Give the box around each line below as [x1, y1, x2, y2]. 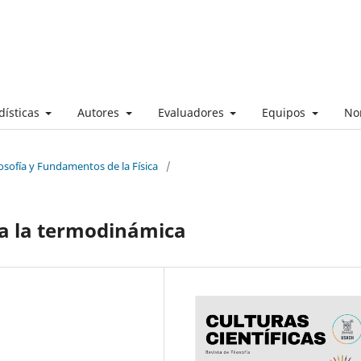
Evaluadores [157, 104, 227, 120]
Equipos [262, 104, 309, 120]
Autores [77, 104, 122, 120]
